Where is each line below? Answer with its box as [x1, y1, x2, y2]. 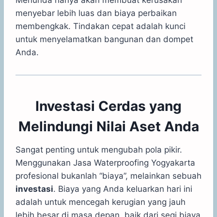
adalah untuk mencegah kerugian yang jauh [15, 197, 186, 207]
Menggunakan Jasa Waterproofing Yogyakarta [15, 157, 195, 168]
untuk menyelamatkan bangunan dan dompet [15, 34, 193, 44]
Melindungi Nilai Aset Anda [18, 118, 199, 135]
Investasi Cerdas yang [35, 97, 182, 114]
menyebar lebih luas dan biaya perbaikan [15, 8, 177, 18]
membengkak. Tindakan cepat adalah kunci [15, 21, 186, 31]
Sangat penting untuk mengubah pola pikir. [15, 144, 182, 155]
